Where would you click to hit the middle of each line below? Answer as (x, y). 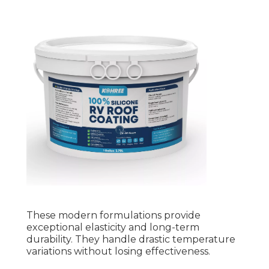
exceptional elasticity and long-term (113, 228)
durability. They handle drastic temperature (131, 240)
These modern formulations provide (113, 216)
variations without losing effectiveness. (118, 252)
